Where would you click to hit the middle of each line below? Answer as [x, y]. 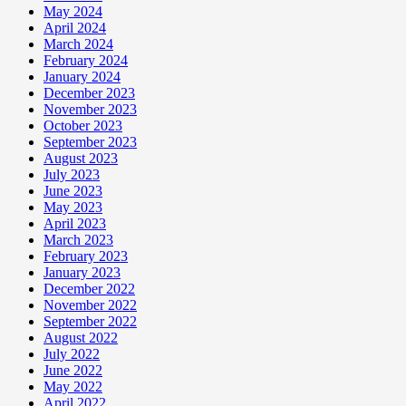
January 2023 [82, 273]
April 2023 [75, 224]
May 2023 [73, 208]
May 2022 [73, 387]
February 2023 [86, 256]
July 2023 [72, 175]
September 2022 [90, 322]
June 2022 [73, 371]
